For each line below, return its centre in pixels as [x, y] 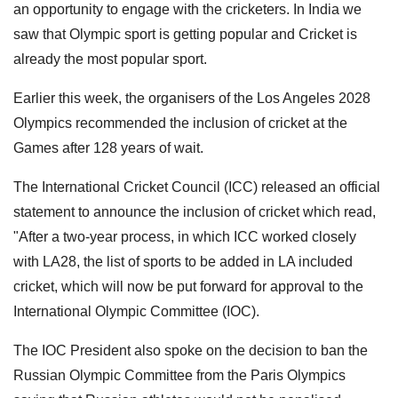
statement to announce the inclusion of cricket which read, [195, 211]
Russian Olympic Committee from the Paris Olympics [179, 375]
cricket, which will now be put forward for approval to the [188, 286]
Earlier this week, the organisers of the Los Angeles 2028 [192, 98]
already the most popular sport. [110, 59]
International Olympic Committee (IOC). [136, 311]
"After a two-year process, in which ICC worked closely [185, 236]
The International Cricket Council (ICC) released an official [197, 187]
